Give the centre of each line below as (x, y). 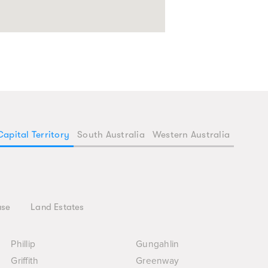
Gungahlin (158, 244)
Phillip (23, 244)
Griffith (25, 261)
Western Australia (191, 135)
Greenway (158, 261)
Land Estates (57, 207)
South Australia (111, 135)
